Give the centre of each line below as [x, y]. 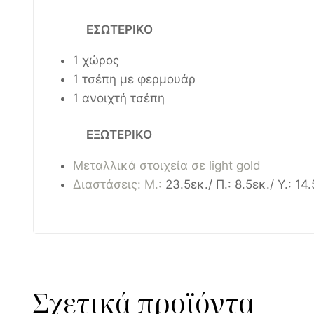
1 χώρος [96, 60]
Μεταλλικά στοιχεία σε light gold [166, 166]
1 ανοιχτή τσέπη [118, 98]
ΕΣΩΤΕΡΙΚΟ [120, 29]
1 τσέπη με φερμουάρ [134, 79]
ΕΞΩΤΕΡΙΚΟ [119, 135]
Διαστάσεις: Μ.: [119, 185]
